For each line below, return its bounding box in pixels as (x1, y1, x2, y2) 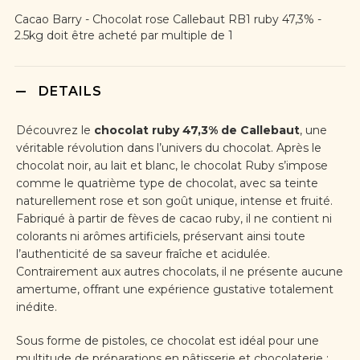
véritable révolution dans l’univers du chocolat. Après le (15, 141, 321, 156)
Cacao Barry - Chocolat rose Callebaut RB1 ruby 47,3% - (14, 12, 321, 27)
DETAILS (38, 84, 102, 100)
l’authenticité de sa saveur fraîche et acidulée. (15, 247, 270, 262)
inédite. (15, 300, 57, 315)
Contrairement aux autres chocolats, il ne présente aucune (15, 264, 343, 280)
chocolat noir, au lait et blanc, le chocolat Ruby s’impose (15, 158, 328, 174)
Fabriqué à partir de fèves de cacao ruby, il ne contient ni (15, 211, 332, 227)
